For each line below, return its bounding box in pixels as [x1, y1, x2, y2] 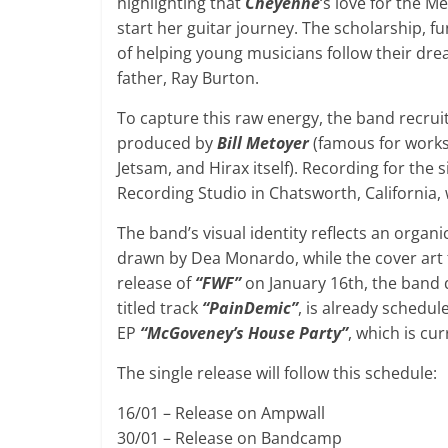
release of [117, 271, 195, 294]
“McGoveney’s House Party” [140, 321, 348, 344]
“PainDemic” [202, 296, 298, 319]
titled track [117, 296, 202, 319]
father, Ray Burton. [117, 66, 259, 89]
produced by [117, 131, 217, 154]
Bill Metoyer [217, 131, 309, 154]
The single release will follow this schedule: [117, 361, 437, 384]
